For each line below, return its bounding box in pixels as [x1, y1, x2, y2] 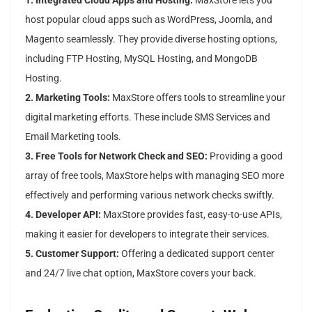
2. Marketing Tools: [25, 91, 110, 104]
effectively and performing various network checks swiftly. [25, 189, 274, 201]
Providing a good [208, 150, 283, 162]
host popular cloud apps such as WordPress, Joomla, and [25, 13, 272, 26]
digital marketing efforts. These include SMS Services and [25, 111, 270, 123]
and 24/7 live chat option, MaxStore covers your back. [25, 267, 256, 279]
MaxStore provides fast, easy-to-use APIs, [101, 208, 282, 221]
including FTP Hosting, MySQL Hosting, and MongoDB [25, 52, 258, 65]
